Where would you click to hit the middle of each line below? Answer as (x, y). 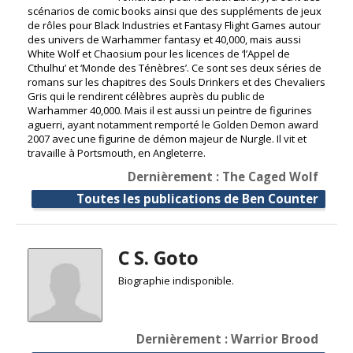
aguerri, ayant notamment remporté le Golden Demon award (173, 124)
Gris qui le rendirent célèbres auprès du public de (146, 96)
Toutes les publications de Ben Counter (197, 198)
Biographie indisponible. (176, 280)
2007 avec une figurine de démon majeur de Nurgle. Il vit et (167, 138)
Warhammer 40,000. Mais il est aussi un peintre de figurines (170, 110)
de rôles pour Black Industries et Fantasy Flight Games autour (174, 25)
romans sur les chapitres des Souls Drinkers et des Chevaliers (176, 82)
